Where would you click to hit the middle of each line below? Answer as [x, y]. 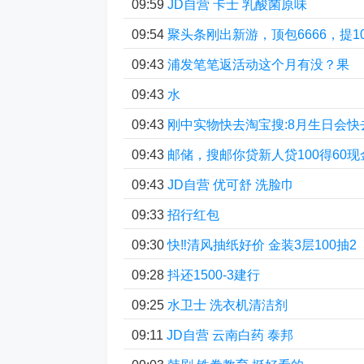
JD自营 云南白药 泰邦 [230, 335]
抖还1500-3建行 [214, 275]
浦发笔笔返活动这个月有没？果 [258, 65]
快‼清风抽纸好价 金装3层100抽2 [262, 245]
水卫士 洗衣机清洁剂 [227, 305]
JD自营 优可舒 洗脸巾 [231, 185]
